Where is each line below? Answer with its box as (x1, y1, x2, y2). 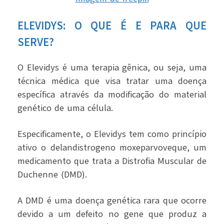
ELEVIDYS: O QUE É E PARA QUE (17, 18, 206, 34)
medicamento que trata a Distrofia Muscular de (17, 155, 206, 167)
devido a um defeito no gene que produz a (17, 208, 206, 220)
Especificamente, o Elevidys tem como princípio (17, 128, 206, 140)
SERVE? (17, 35, 54, 50)
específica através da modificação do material (17, 88, 206, 101)
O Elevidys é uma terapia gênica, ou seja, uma (17, 61, 206, 74)
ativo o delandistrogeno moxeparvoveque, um (17, 141, 206, 154)
